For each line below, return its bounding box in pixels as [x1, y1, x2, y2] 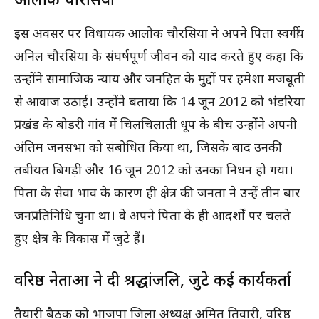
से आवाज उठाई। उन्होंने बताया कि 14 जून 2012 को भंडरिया [14, 93, 305, 110]
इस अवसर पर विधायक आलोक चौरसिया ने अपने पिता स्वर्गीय [14, 24, 304, 42]
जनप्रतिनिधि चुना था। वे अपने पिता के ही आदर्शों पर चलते [14, 206, 291, 224]
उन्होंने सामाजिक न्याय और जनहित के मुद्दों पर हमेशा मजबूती [14, 70, 305, 88]
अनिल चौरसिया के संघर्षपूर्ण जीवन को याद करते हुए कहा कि [14, 47, 303, 65]
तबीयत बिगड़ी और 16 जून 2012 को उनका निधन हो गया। [14, 161, 293, 179]
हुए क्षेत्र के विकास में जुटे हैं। [14, 229, 145, 247]
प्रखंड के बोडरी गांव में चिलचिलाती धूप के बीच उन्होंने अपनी [14, 115, 297, 133]
